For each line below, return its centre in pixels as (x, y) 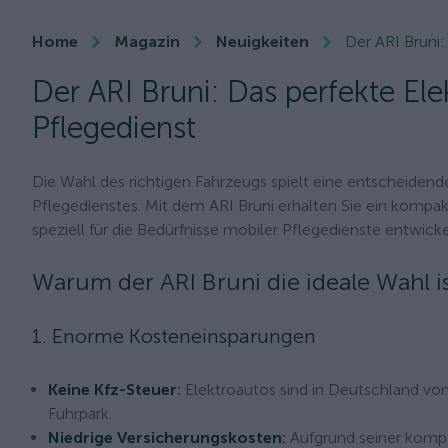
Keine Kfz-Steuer (112, 389)
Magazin (147, 41)
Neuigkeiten (262, 41)
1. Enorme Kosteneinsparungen (174, 336)
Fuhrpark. (80, 413)
